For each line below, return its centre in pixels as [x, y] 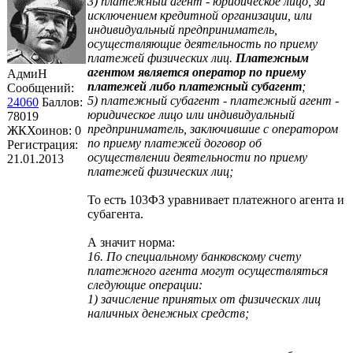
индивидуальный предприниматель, [182, 29]
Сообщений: [41, 87]
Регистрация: [43, 144]
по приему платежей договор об [175, 143]
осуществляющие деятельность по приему [203, 43]
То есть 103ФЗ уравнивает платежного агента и [216, 199]
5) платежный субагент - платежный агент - [213, 100]
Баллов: [62, 102]
